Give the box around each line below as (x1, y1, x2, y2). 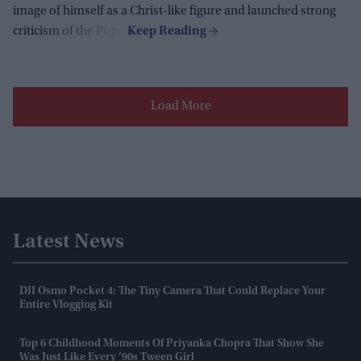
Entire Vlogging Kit (19, 300, 113, 312)
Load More (150, 100, 211, 114)
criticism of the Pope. (13, 25, 127, 39)
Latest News (13, 232, 124, 254)
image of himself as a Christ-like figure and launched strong (13, 5, 336, 19)
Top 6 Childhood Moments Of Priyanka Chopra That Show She (19, 338, 324, 351)
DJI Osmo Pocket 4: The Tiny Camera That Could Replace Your (19, 286, 326, 298)
